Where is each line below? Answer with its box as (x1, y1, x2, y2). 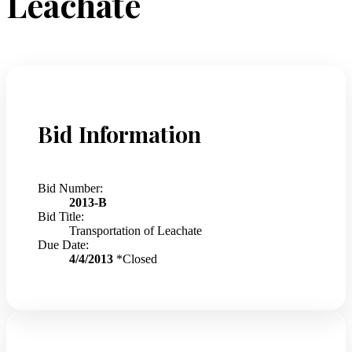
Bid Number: (38, 181, 103, 196)
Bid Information (38, 119, 201, 149)
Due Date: (38, 238, 89, 252)
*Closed (116, 252, 157, 266)
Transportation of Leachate (69, 224, 202, 238)
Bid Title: (38, 210, 84, 224)
